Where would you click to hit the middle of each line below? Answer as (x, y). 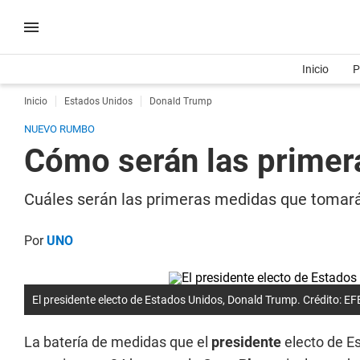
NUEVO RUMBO (59, 129)
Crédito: (322, 300)
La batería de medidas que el (118, 342)
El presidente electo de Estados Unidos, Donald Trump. (168, 300)
